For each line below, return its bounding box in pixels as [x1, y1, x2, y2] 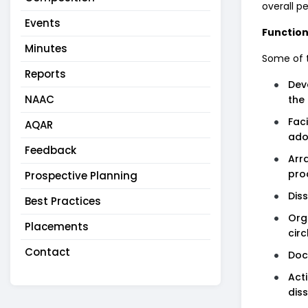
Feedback [25, 143, 76, 157]
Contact [25, 245, 70, 259]
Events [25, 16, 60, 30]
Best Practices [25, 194, 101, 208]
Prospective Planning [25, 168, 137, 183]
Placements [25, 219, 89, 234]
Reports [25, 67, 66, 81]
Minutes [25, 41, 67, 56]
